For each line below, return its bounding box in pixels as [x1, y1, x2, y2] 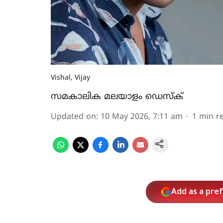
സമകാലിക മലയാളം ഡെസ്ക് [51, 91, 183, 103]
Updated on [51, 112, 96, 122]
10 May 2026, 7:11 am [101, 112, 183, 122]
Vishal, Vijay [51, 74, 90, 82]
